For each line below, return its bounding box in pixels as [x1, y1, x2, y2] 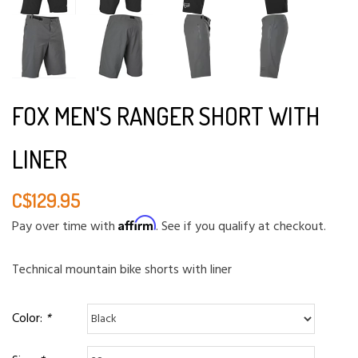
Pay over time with [12, 217, 118, 238]
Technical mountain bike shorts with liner [12, 260, 232, 281]
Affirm [118, 215, 156, 232]
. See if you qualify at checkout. [156, 217, 326, 238]
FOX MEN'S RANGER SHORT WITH [12, 101, 320, 132]
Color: [12, 308, 46, 329]
